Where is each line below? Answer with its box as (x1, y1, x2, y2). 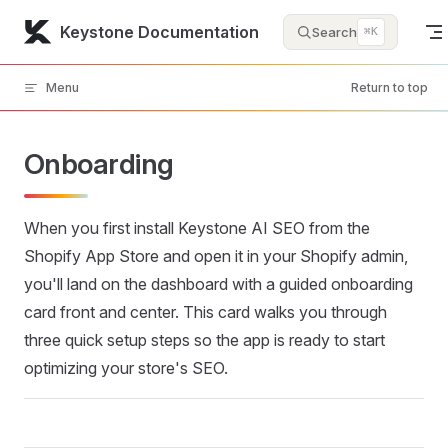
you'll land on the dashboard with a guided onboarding (24, 274, 413, 294)
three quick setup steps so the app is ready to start (24, 330, 385, 350)
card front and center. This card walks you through (24, 302, 387, 322)
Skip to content (24, 20, 117, 35)
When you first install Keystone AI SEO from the (24, 218, 370, 238)
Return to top (351, 80, 428, 95)
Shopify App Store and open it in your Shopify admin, (24, 246, 408, 266)
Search (312, 24, 358, 40)
